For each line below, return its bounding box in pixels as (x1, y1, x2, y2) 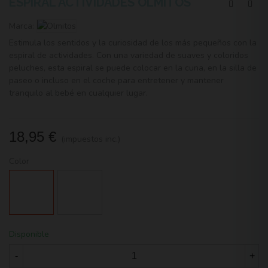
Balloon (57, 183, 87, 195)
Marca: (9, 20, 34, 32)
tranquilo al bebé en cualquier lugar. (9, 87, 150, 99)
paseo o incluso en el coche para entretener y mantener (9, 75, 224, 87)
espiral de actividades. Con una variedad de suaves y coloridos (9, 50, 248, 62)
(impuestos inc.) (61, 133, 120, 145)
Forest (9, 170, 33, 182)
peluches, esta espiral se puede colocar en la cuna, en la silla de (9, 62, 257, 74)
